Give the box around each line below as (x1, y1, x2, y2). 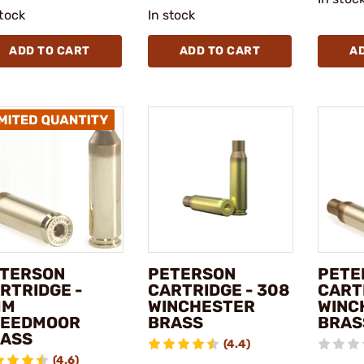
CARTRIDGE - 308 (147, 279, 290, 300)
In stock (147, 7, 196, 23)
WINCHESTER (147, 296, 255, 316)
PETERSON (147, 263, 236, 284)
